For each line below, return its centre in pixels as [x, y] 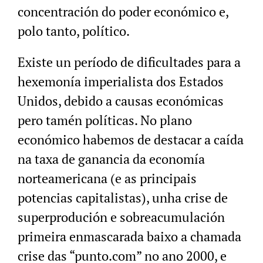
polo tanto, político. [74, 31]
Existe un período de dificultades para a [129, 62]
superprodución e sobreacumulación [121, 217]
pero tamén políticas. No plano [105, 120]
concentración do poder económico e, [123, 12]
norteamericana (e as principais [107, 178]
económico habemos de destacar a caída [131, 140]
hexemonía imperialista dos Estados [121, 82]
